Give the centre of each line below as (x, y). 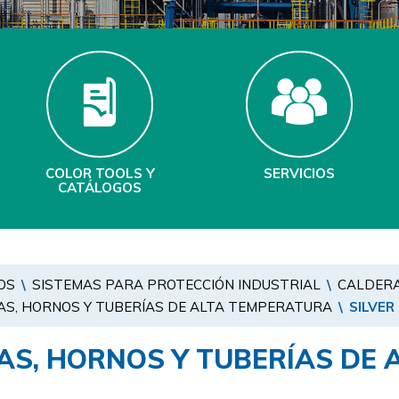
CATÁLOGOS (100, 187)
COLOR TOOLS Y (100, 173)
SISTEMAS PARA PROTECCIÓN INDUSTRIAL (176, 285)
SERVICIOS (299, 173)
